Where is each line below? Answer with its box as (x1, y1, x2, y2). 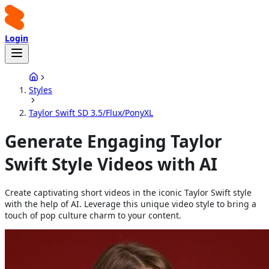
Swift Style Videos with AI (5, 152, 217, 175)
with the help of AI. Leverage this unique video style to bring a (5, 198, 256, 210)
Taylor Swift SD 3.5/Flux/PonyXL (29, 107, 153, 118)
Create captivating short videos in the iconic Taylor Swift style (5, 186, 252, 198)
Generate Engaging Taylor (5, 129, 222, 153)
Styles (29, 84, 52, 95)
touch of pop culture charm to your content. (5, 209, 181, 221)
